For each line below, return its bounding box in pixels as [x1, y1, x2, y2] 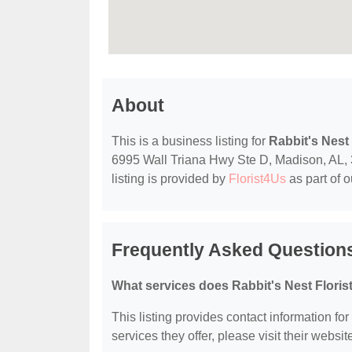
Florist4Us [229, 172, 286, 186]
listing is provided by [112, 172, 229, 186]
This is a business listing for [112, 134, 269, 148]
